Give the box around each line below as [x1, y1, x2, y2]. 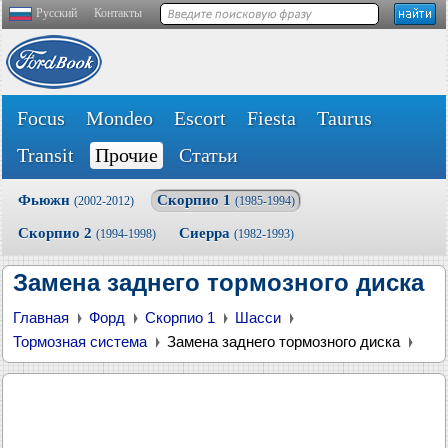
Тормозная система [13, 333, 147, 350]
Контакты [94, 6, 142, 20]
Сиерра [179, 225, 234, 241]
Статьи [179, 144, 238, 166]
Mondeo [86, 107, 153, 129]
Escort [174, 107, 226, 129]
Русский [36, 6, 77, 20]
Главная [13, 309, 69, 326]
